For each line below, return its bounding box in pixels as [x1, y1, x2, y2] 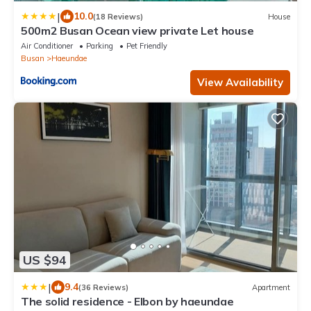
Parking [86, 41, 113, 51]
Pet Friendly [126, 41, 167, 51]
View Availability [197, 76, 283, 90]
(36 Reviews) [78, 282, 128, 292]
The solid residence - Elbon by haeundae [21, 294, 234, 309]
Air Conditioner [21, 41, 73, 51]
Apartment [252, 282, 290, 292]
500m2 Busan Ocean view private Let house [21, 24, 254, 38]
